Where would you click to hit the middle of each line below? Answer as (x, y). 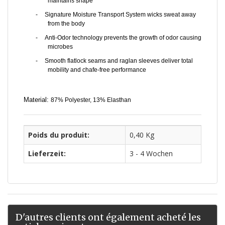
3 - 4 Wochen (151, 153)
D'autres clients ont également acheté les (108, 217)
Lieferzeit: (47, 153)
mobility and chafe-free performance (97, 70)
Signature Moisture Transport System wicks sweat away (120, 14)
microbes (60, 46)
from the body (66, 23)
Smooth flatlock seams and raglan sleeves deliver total (119, 61)
